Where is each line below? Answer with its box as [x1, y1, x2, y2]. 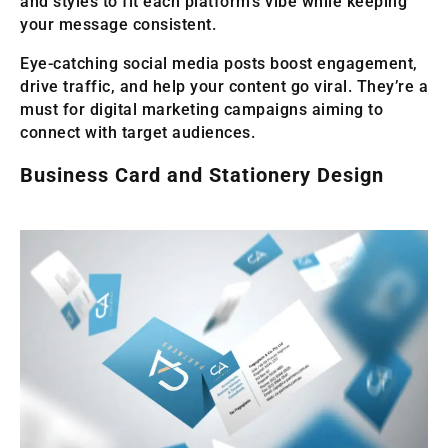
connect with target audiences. [20, 123, 255, 143]
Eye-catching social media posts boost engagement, [20, 54, 418, 74]
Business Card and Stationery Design [20, 163, 384, 188]
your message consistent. [20, 15, 216, 35]
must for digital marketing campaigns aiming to [20, 100, 383, 120]
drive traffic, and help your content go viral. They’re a [20, 77, 428, 97]
